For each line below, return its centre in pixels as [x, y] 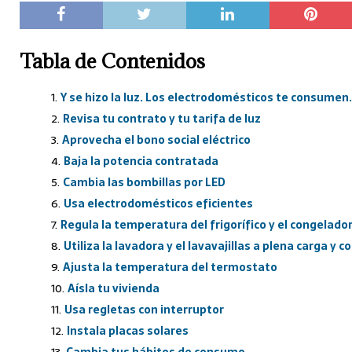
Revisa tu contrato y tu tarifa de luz [162, 119]
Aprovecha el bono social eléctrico [156, 140]
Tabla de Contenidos [112, 61]
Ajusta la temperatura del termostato [170, 268]
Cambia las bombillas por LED [144, 183]
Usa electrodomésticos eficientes [158, 204]
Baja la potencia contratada [141, 161]
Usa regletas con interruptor [144, 310]
